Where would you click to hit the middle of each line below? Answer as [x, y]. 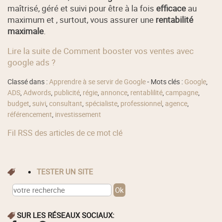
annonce [114, 93]
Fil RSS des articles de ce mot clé [65, 133]
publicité [67, 93]
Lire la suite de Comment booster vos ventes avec [101, 51]
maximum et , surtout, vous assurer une [82, 19]
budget [19, 104]
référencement [30, 115]
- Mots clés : [165, 82]
